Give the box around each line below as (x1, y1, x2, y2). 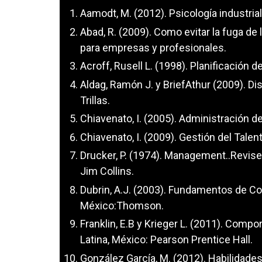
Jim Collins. (80, 165, 134, 177)
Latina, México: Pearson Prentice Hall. (80, 233, 253, 246)
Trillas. (80, 94, 110, 106)
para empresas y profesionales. (80, 41, 226, 54)
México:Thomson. (80, 199, 164, 212)
